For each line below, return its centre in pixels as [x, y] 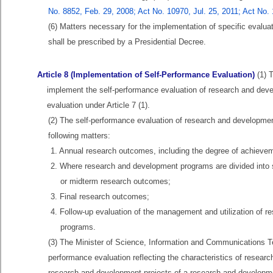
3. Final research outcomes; [100, 197]
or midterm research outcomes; [115, 181]
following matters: [79, 136]
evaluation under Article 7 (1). [98, 105]
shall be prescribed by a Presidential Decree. [127, 42]
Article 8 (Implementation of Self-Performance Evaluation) [146, 75]
